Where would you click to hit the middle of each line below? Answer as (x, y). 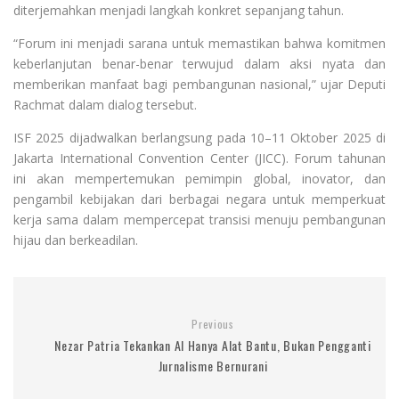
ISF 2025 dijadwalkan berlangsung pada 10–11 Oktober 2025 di (199, 137)
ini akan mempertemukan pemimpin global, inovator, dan (199, 178)
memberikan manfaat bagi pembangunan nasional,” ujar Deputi (199, 84)
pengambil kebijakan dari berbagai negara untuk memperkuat (199, 199)
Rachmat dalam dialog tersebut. (105, 104)
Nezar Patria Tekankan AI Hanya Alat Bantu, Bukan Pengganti (213, 345)
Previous (213, 323)
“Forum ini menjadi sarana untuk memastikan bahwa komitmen (199, 43)
